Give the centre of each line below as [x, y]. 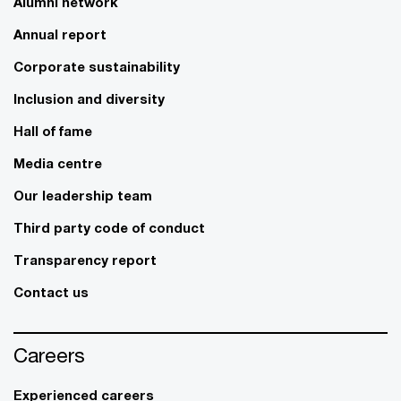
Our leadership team [83, 195]
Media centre [58, 162]
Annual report [60, 34]
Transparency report [85, 259]
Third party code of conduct [109, 227]
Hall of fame [53, 130]
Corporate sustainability [97, 66]
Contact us [51, 291]
